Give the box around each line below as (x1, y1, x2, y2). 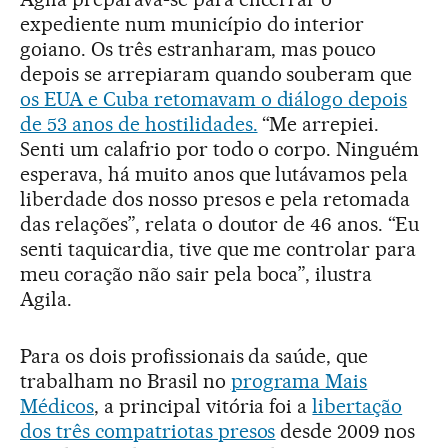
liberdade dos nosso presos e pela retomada (20, 186, 411, 211)
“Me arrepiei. (257, 111, 380, 136)
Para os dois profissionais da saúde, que (20, 343, 369, 368)
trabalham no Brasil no (20, 368, 231, 393)
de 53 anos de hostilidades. (20, 111, 258, 136)
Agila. (20, 286, 72, 311)
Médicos (20, 393, 94, 418)
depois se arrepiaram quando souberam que (20, 61, 413, 86)
